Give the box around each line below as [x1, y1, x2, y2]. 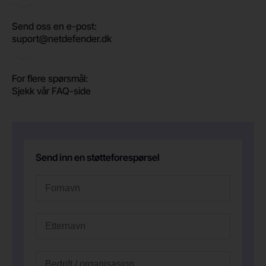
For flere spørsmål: [12, 72, 88, 84]
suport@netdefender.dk [12, 32, 112, 45]
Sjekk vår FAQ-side [12, 84, 91, 97]
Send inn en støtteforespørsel [36, 151, 160, 163]
